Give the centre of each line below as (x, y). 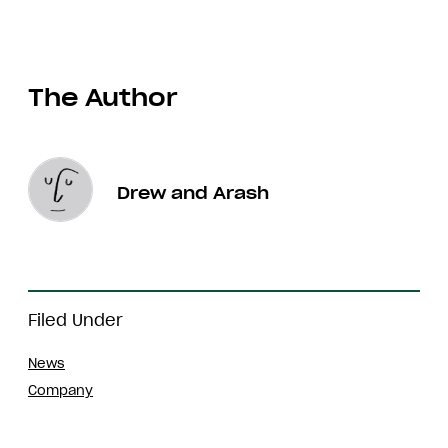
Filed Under (75, 319)
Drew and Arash (193, 193)
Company (60, 390)
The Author (103, 97)
